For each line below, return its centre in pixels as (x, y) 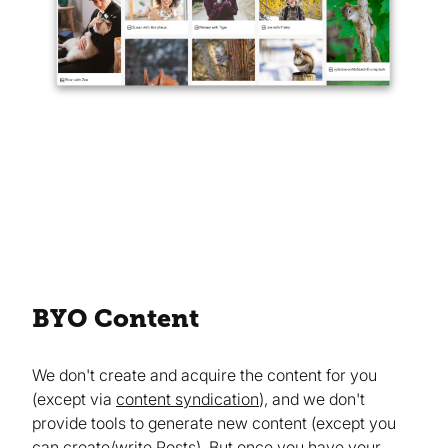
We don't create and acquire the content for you (204, 374)
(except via (74, 398)
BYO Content (115, 319)
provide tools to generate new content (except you (214, 422)
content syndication (187, 398)
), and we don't (312, 398)
